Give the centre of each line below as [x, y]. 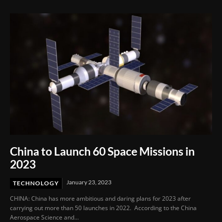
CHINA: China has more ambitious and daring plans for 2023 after [100, 198]
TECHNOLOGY [36, 183]
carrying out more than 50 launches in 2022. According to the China [103, 208]
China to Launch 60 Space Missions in [102, 151]
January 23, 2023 [89, 182]
